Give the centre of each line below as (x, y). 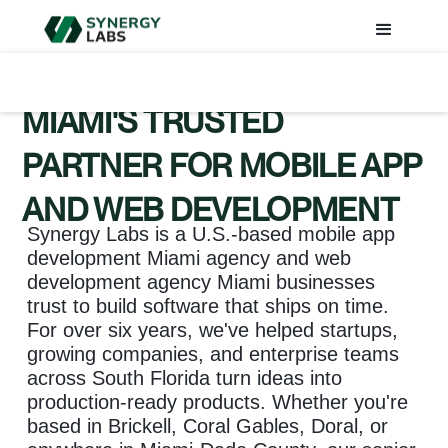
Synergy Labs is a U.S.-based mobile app (211, 234)
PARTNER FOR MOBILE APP (221, 165)
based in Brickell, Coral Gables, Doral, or (208, 426)
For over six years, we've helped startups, (213, 330)
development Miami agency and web (189, 258)
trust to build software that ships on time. (208, 306)
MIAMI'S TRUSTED (152, 121)
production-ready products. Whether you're (218, 402)
